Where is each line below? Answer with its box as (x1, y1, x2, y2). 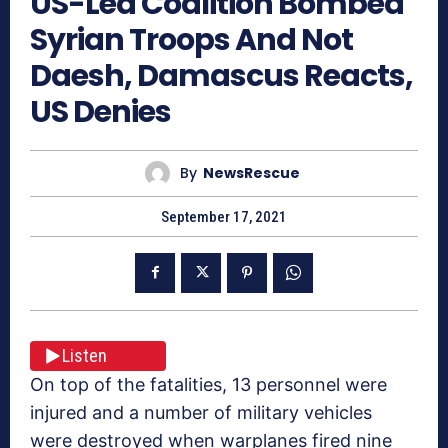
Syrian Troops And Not (30, 18, 353, 61)
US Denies (30, 90, 171, 133)
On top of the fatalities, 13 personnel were (30, 373, 387, 395)
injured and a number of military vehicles (30, 401, 372, 423)
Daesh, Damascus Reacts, (30, 54, 413, 97)
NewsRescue (203, 163, 300, 184)
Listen (62, 345, 107, 367)
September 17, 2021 (161, 207, 287, 226)
